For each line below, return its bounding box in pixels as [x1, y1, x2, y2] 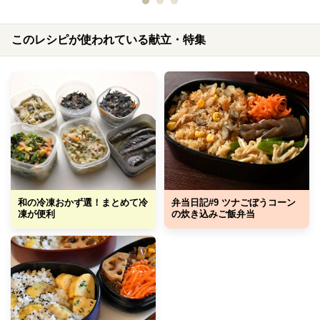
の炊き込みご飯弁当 [171, 208, 255, 219]
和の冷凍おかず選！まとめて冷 [18, 196, 148, 208]
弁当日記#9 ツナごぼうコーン [171, 196, 296, 208]
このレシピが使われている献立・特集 [11, 33, 206, 46]
